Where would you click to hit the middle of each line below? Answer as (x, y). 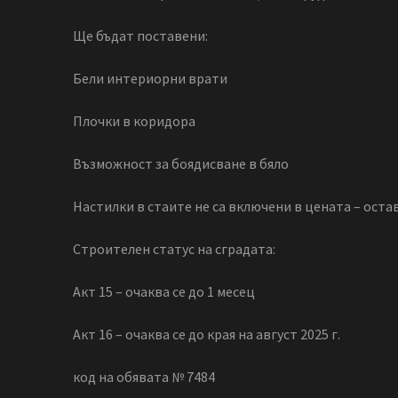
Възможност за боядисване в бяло (181, 164)
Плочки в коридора (134, 121)
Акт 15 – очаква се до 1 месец (164, 292)
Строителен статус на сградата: (174, 249)
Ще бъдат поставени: (140, 36)
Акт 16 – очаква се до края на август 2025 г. (207, 334)
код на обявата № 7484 (144, 377)
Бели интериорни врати (150, 79)
